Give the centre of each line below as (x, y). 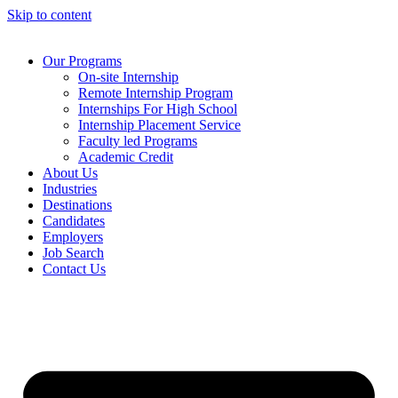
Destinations (77, 205)
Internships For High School (158, 109)
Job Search (73, 253)
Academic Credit (126, 157)
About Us (70, 173)
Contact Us (74, 269)
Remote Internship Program (155, 93)
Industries (70, 189)
